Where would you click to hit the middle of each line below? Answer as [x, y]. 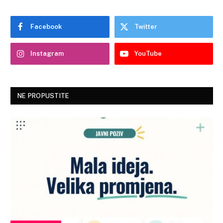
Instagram [47, 54]
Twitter [146, 27]
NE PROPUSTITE [44, 96]
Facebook [46, 27]
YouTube [148, 54]
